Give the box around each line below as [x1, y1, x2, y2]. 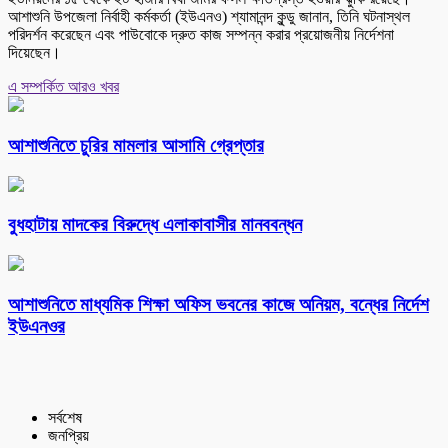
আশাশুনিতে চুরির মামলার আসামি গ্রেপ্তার [8, 134, 264, 156]
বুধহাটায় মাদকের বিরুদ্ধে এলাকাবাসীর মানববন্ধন [8, 214, 302, 236]
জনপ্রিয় [48, 426, 89, 444]
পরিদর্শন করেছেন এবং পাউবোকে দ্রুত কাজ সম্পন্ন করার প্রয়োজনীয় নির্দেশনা [8, 26, 394, 44]
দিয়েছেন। [8, 44, 61, 62]
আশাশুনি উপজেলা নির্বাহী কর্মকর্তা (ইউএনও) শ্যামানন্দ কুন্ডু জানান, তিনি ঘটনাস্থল [8, 8, 410, 26]
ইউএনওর [8, 315, 65, 337]
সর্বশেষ [48, 408, 82, 426]
